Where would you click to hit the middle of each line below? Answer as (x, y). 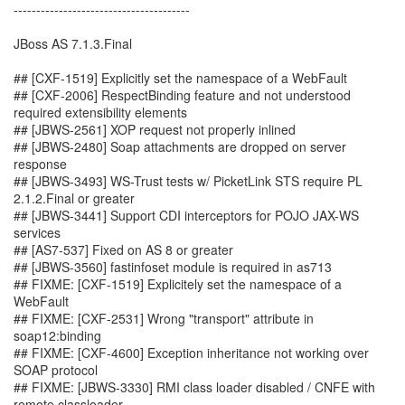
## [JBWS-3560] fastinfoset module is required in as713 (173, 267)
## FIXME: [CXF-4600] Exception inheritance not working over (191, 353)
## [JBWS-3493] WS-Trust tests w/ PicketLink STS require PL (188, 181)
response (40, 164)
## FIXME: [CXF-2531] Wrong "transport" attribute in (164, 318)
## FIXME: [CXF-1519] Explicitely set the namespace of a (178, 284)
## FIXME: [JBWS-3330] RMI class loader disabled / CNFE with (194, 387)
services (37, 232)
